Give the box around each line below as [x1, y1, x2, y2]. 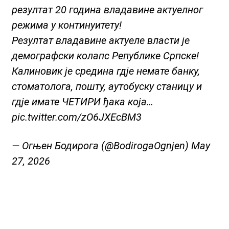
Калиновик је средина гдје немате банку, [11, 65, 200, 78]
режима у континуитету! [11, 19, 122, 32]
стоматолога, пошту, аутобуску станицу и [11, 80, 202, 93]
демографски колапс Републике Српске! [11, 50, 199, 62]
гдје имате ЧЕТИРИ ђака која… [11, 96, 153, 108]
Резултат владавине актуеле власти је [11, 34, 190, 47]
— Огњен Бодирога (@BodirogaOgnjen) [11, 140, 191, 152]
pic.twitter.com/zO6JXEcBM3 [11, 111, 142, 124]
